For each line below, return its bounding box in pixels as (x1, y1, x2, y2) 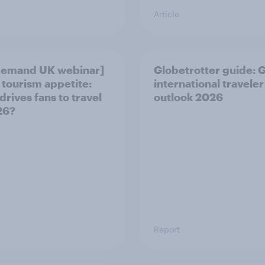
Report (154, 224, 180, 234)
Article (154, 9, 179, 19)
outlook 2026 (154, 91, 223, 104)
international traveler (154, 77, 264, 90)
